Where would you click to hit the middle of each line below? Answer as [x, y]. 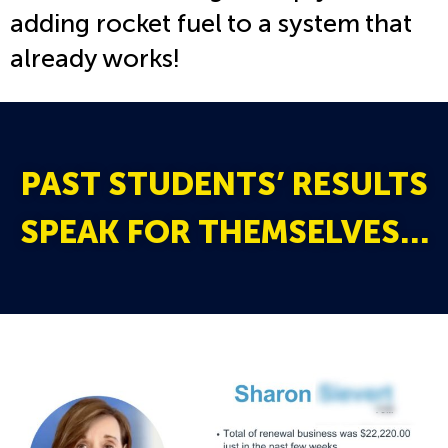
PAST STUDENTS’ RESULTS [224, 184]
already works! [95, 59]
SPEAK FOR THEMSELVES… [224, 232]
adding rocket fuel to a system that [211, 24]
